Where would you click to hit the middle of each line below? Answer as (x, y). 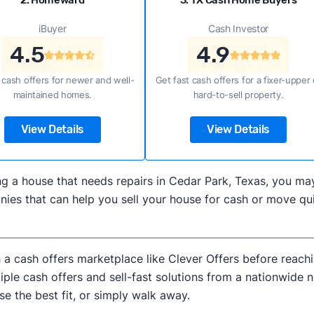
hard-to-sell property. (238, 95)
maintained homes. (53, 95)
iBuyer (53, 28)
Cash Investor (238, 28)
